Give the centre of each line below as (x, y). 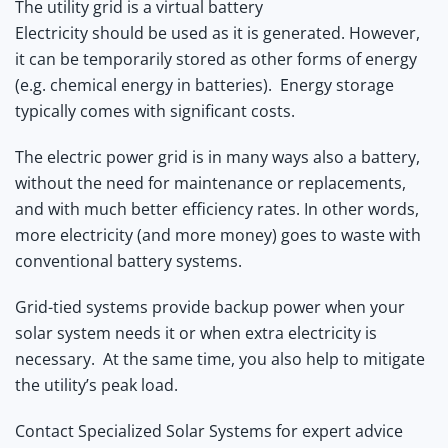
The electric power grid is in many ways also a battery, (217, 156)
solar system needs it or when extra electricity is (196, 332)
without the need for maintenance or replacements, (210, 182)
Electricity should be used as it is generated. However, (217, 32)
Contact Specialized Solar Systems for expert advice (209, 430)
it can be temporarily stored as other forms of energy (216, 58)
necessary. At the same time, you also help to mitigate (220, 358)
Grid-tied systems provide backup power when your (210, 306)
